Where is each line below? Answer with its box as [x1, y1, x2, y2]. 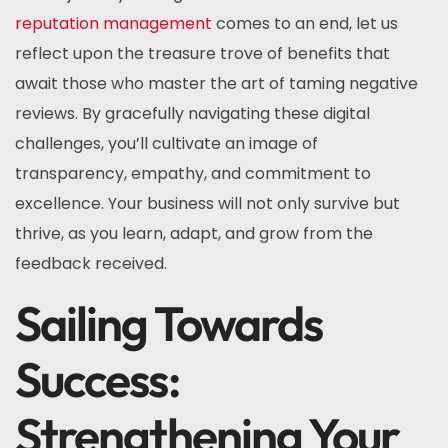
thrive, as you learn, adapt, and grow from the [15, 222, 373, 245]
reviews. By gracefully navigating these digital [15, 102, 370, 125]
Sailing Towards [15, 293, 323, 353]
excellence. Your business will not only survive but [15, 192, 400, 215]
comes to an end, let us [212, 12, 398, 35]
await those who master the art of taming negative [15, 72, 418, 95]
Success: [15, 349, 179, 409]
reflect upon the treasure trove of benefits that [15, 42, 390, 65]
